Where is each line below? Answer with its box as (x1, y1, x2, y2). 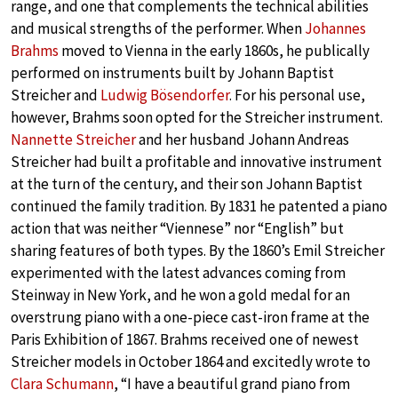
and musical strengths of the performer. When (11, 19, 305, 39)
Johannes (305, 19, 366, 39)
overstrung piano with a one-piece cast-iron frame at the (11, 307, 370, 328)
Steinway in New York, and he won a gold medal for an (11, 285, 350, 306)
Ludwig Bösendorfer (100, 85, 229, 106)
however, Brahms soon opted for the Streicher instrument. (11, 107, 383, 128)
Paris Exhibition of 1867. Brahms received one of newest (11, 330, 359, 350)
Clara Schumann (11, 374, 114, 394)
